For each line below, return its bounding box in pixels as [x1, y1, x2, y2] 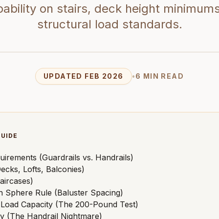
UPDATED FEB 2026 [44, 72, 124, 80]
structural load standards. [37, 17, 182, 31]
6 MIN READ [135, 72, 184, 80]
